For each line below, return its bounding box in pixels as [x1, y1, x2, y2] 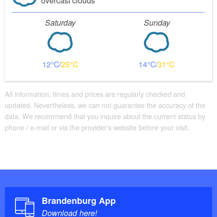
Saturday [45, 17, 76, 29]
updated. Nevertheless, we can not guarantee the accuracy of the [5, 99, 205, 110]
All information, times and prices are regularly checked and [5, 88, 185, 99]
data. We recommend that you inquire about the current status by [5, 110, 205, 121]
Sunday [143, 17, 170, 29]
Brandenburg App [42, 194, 116, 207]
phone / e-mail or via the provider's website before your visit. [5, 122, 189, 132]
